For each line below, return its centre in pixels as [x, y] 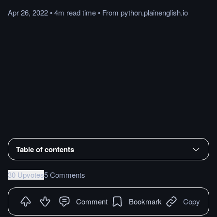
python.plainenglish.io [154, 12]
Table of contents [45, 149]
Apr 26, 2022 [28, 12]
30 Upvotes [26, 174]
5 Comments [65, 174]
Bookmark [145, 201]
